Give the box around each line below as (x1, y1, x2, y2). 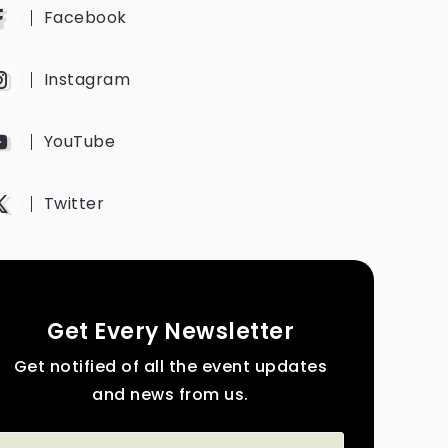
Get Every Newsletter (47, 316, 295, 347)
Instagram (43, 68, 131, 91)
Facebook (43, 6, 127, 29)
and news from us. (92, 383, 249, 406)
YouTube (43, 130, 116, 153)
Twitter (43, 192, 105, 215)
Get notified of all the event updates (13, 355, 328, 378)
